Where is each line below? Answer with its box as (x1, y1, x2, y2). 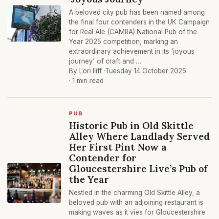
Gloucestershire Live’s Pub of (69, 162, 208, 175)
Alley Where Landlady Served (69, 130, 210, 142)
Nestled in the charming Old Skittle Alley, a (69, 189, 200, 197)
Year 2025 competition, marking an (69, 38, 178, 45)
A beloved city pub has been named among (69, 8, 205, 16)
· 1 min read (69, 77, 104, 85)
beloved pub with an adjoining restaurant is (69, 198, 203, 206)
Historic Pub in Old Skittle (69, 119, 194, 131)
